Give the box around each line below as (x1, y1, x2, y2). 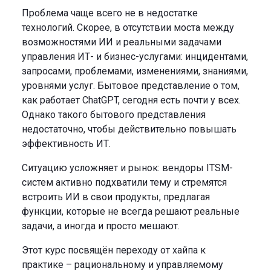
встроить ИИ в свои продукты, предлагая (22, 191, 210, 203)
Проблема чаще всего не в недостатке (22, 7, 198, 19)
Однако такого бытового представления (22, 108, 206, 120)
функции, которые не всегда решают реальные (22, 205, 240, 217)
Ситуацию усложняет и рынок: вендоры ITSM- (22, 162, 233, 174)
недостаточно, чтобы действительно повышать (22, 123, 237, 135)
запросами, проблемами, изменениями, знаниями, (22, 65, 248, 77)
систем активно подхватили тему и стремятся (22, 176, 227, 188)
